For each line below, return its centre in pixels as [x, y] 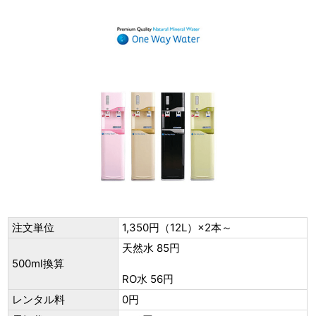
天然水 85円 [151, 248]
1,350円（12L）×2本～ [177, 228]
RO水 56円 [148, 279]
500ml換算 [38, 264]
